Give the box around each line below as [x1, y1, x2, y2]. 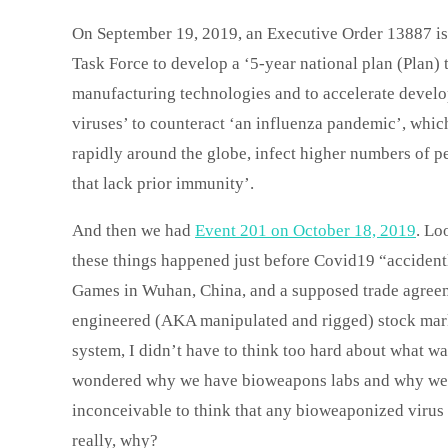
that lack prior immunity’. [72, 174, 254, 193]
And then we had [72, 221, 195, 240]
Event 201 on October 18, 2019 [195, 221, 416, 240]
